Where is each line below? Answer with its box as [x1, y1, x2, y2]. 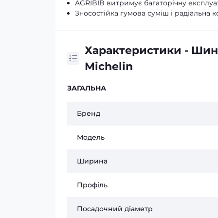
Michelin [85, 60, 133, 73]
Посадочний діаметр [77, 204, 153, 213]
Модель [77, 133, 105, 142]
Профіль [77, 181, 108, 189]
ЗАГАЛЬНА [67, 84, 106, 92]
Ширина [77, 157, 108, 165]
